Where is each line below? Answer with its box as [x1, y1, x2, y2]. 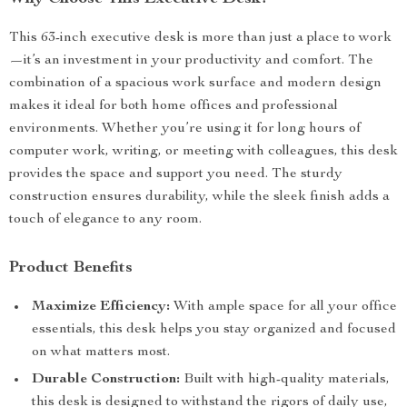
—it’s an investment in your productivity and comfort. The [9, 54, 373, 68]
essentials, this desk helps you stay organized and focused [32, 323, 396, 337]
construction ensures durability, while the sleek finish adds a [9, 190, 390, 204]
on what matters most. [32, 345, 170, 360]
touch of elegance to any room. [9, 213, 202, 227]
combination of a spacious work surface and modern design [9, 76, 382, 91]
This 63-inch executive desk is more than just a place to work [9, 31, 392, 45]
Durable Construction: [32, 372, 180, 387]
